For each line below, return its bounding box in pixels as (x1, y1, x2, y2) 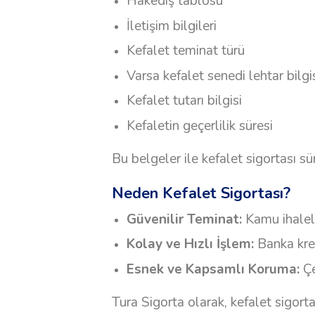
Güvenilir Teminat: (126, 210, 242, 229)
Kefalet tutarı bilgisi (126, 91, 242, 110)
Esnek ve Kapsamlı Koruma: (126, 259, 300, 278)
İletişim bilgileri (126, 16, 217, 35)
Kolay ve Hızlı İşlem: (126, 235, 254, 254)
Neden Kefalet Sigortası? (112, 182, 290, 204)
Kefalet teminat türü (126, 41, 245, 60)
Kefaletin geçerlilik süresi (126, 116, 273, 135)
